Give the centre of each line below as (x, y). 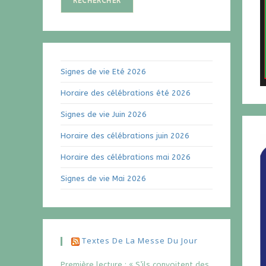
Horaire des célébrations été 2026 (126, 93)
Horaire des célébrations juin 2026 (125, 136)
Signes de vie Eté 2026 (103, 72)
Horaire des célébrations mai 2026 (126, 157)
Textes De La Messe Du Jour (140, 240)
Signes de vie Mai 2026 (103, 178)
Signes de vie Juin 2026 (104, 114)
